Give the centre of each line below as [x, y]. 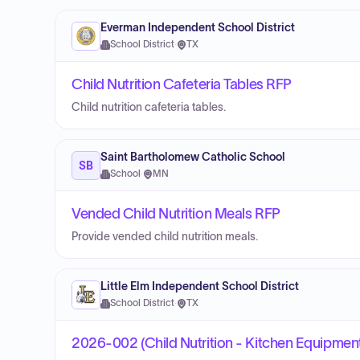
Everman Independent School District [198, 28]
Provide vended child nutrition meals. [165, 237]
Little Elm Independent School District [200, 286]
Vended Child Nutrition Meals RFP [176, 214]
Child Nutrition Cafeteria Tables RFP [182, 84]
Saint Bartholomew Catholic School [193, 157]
